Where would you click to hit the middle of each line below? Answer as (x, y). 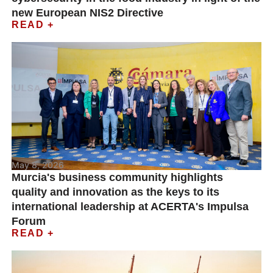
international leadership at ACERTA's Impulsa (130, 207)
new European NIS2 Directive (88, 13)
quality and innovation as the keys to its (116, 192)
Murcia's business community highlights (118, 177)
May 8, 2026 (38, 165)
